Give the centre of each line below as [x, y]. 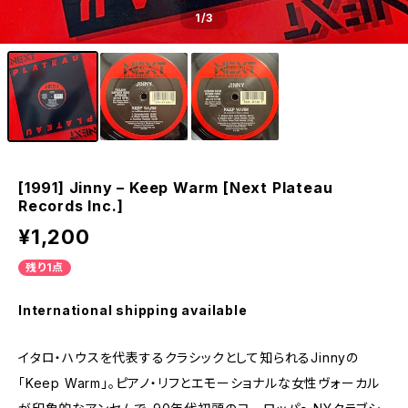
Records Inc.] [71, 206]
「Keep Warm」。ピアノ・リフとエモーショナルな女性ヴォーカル [199, 383]
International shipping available [133, 310]
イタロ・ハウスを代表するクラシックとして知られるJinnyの [189, 357]
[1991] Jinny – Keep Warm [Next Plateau [176, 188]
